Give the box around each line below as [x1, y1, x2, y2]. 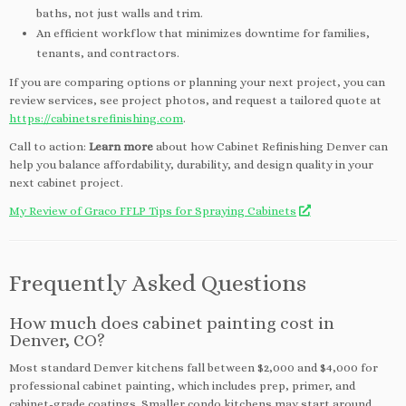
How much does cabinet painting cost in [9, 313, 334, 333]
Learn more [89, 139, 153, 153]
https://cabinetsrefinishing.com [9, 111, 183, 125]
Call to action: [9, 139, 89, 153]
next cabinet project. [9, 175, 123, 189]
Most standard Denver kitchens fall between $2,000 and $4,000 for [9, 360, 378, 374]
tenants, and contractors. [36, 45, 179, 60]
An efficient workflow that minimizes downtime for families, [36, 25, 370, 40]
